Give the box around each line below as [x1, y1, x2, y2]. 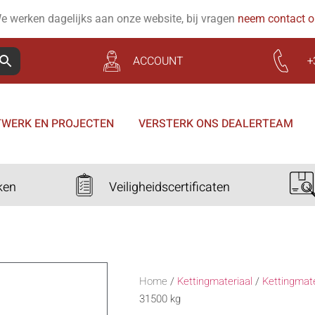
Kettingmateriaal [177, 274, 252, 289]
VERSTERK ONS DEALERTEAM [138, 115, 293, 132]
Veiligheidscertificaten [108, 177, 230, 197]
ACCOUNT [133, 53, 184, 70]
